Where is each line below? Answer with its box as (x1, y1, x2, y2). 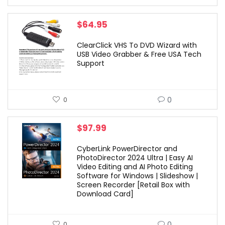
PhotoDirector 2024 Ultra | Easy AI (77, 153, 193, 163)
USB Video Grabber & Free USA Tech (77, 49, 201, 60)
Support (77, 58, 104, 69)
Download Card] (77, 189, 134, 199)
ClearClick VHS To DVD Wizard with (77, 40, 197, 51)
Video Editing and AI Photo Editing (77, 162, 193, 172)
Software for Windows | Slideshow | (77, 171, 198, 181)
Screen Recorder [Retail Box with (77, 180, 190, 190)
